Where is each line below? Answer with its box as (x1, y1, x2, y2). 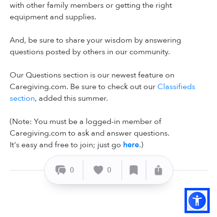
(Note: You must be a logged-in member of (10, 116, 161, 127)
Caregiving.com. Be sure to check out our (10, 81, 155, 93)
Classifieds (155, 81, 195, 93)
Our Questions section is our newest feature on (10, 70, 174, 81)
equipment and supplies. (10, 12, 96, 23)
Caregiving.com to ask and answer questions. (10, 128, 170, 139)
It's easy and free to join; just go (10, 139, 123, 151)
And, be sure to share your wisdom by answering (10, 35, 181, 46)
